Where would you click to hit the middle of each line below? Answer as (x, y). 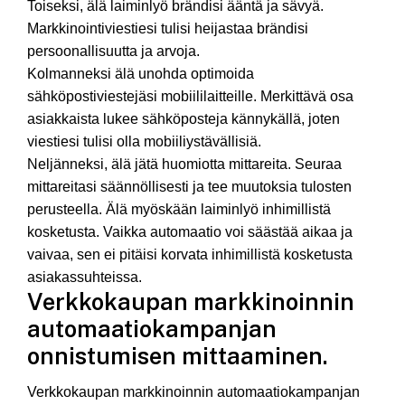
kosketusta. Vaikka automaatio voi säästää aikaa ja (190, 232)
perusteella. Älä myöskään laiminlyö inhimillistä (179, 210)
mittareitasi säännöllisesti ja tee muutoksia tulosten (189, 187)
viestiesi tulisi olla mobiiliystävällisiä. (144, 142)
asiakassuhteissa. (85, 278)
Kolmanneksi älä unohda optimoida (141, 74)
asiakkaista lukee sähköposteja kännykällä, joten (184, 119)
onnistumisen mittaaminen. (178, 357)
